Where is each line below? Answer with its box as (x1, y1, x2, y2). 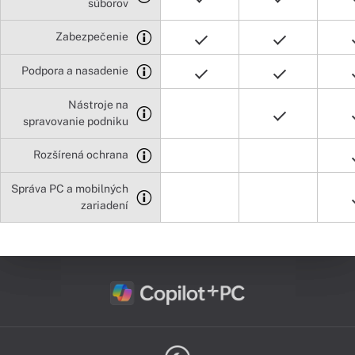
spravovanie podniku (23, 114, 128, 128)
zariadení (81, 198, 128, 212)
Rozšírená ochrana (33, 147, 128, 161)
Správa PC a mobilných (11, 181, 128, 195)
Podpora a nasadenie (21, 63, 128, 77)
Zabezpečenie (55, 29, 128, 43)
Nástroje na (68, 97, 128, 111)
